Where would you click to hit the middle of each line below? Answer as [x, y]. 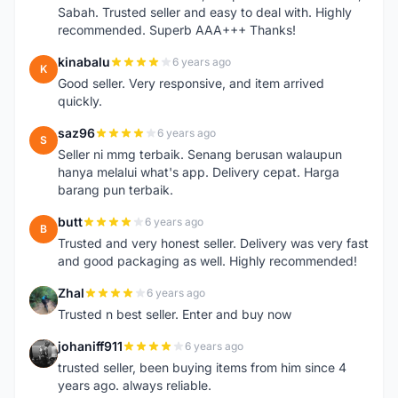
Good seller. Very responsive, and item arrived [191, 83]
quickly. [80, 101]
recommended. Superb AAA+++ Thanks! [177, 30]
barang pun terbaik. [115, 190]
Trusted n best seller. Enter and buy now [175, 314]
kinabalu [84, 62]
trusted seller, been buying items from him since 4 [202, 367]
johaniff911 [90, 346]
